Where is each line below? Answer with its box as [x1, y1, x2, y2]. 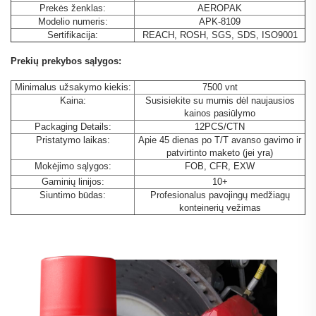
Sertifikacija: [47, 30, 98, 41]
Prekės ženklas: [39, 3, 106, 14]
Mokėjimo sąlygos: [34, 161, 111, 172]
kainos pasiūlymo [184, 108, 255, 119]
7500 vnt [202, 82, 238, 93]
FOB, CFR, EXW [185, 161, 255, 172]
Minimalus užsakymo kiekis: [14, 82, 131, 93]
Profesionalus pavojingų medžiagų [150, 190, 290, 201]
